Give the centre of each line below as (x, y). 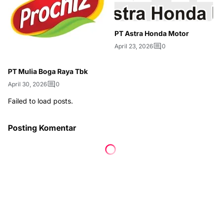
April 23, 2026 (134, 46)
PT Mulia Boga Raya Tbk (48, 71)
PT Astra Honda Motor (152, 34)
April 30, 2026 (27, 84)
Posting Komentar (42, 128)
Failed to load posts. (40, 101)
